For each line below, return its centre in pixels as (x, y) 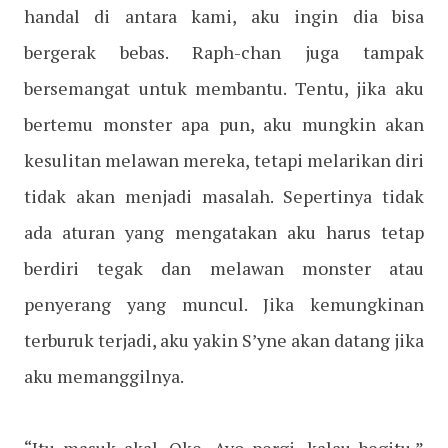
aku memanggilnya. (104, 376)
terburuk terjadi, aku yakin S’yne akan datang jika (224, 340)
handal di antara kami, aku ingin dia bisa (224, 16)
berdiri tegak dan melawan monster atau (224, 268)
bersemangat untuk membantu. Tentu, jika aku (224, 88)
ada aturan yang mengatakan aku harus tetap (224, 232)
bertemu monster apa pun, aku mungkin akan (224, 124)
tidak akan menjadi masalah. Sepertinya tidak (224, 196)
